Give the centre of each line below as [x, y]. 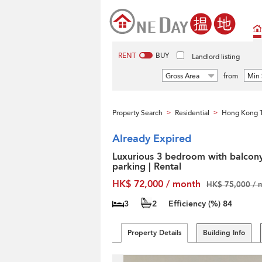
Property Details [154, 233]
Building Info [224, 233]
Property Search [137, 113]
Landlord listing [216, 57]
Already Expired [152, 139]
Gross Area [182, 76]
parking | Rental [147, 167]
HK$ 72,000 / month [156, 184]
